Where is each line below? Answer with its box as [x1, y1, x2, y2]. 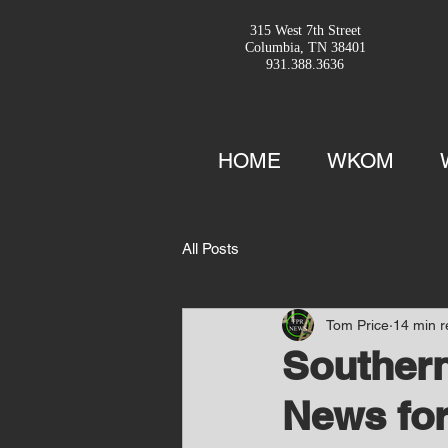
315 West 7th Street [249, 23, 361, 38]
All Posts [182, 239, 239, 257]
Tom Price [326, 316, 389, 333]
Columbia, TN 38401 [244, 40, 366, 55]
